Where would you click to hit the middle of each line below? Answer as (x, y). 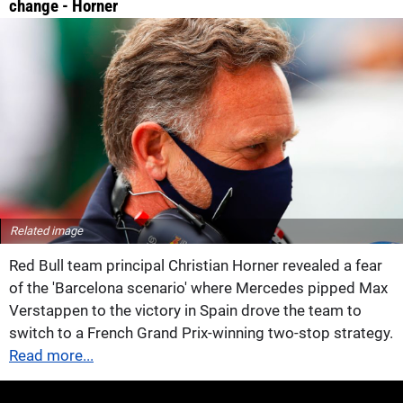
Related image (46, 231)
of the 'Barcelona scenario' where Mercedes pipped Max (198, 288)
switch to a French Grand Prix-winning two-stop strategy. (201, 333)
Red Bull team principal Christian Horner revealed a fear (196, 266)
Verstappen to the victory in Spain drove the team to (185, 311)
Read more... (51, 356)
